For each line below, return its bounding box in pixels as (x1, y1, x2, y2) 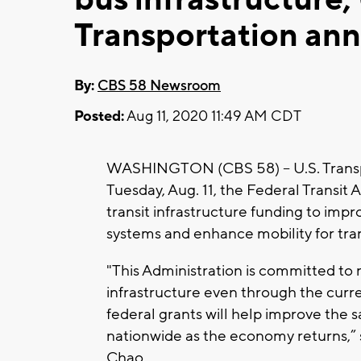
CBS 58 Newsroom (98, 76, 221, 95)
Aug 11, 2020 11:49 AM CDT (124, 106, 301, 126)
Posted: (74, 106, 124, 126)
